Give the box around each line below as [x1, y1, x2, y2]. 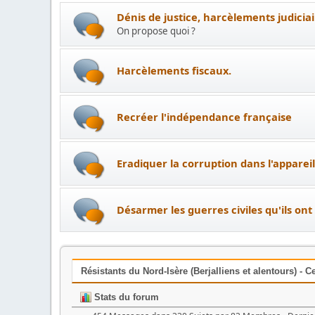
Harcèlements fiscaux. [117, 63, 231, 77]
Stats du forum [91, 291, 159, 302]
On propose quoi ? [117, 25, 195, 37]
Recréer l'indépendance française [117, 109, 292, 124]
